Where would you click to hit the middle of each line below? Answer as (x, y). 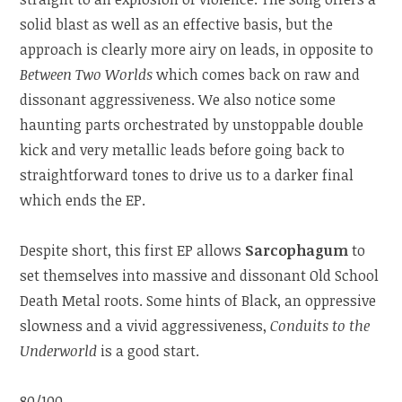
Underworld (59, 351)
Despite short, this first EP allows (133, 251)
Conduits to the (320, 326)
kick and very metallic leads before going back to (183, 150)
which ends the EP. (83, 201)
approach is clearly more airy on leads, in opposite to (197, 50)
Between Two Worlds (87, 75)
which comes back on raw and (257, 75)
